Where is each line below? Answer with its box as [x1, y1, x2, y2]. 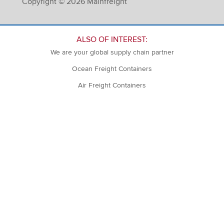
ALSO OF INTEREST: [76, 35, 147, 45]
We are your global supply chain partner [50, 48, 174, 57]
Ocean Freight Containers [72, 64, 152, 73]
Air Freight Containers [78, 81, 146, 90]
